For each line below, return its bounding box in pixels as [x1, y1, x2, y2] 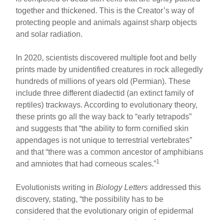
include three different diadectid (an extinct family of [16, 88, 194, 97]
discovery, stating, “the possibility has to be [16, 194, 164, 203]
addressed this [148, 183, 201, 192]
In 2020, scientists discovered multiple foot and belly [16, 53, 197, 62]
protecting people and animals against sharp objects [16, 18, 197, 27]
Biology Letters [96, 183, 148, 192]
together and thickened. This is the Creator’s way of [16, 6, 194, 15]
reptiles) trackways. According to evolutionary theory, [16, 100, 198, 109]
